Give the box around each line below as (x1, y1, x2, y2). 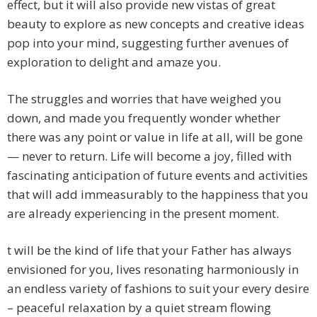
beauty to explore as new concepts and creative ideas (7, 16, 304, 33)
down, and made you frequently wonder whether (7, 110, 280, 127)
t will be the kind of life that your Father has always (7, 242, 292, 259)
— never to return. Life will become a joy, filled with (7, 148, 292, 165)
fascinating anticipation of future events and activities (7, 167, 308, 184)
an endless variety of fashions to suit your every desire (7, 280, 309, 297)
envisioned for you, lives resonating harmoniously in (7, 261, 299, 278)
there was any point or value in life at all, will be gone (7, 129, 303, 146)
